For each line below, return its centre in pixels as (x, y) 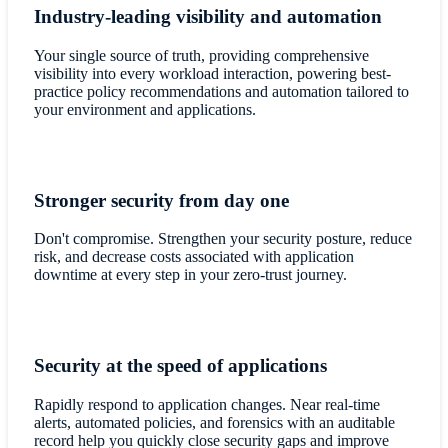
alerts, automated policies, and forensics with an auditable (214, 422)
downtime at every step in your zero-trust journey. (190, 275)
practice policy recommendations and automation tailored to (221, 91)
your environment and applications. (144, 109)
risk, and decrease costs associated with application (193, 257)
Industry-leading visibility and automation (207, 17)
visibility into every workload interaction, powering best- (212, 73)
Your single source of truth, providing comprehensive (201, 55)
